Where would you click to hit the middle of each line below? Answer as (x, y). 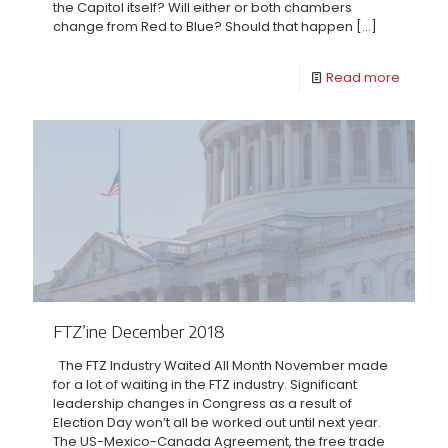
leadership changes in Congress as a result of (202, 403)
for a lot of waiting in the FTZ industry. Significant (205, 384)
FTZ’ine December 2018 (139, 330)
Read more (363, 77)
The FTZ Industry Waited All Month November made (220, 365)
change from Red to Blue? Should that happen (203, 26)
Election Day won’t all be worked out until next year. (217, 422)
